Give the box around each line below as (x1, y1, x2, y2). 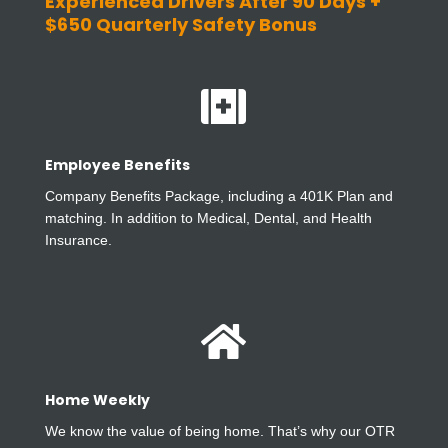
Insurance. (44, 232, 112, 249)
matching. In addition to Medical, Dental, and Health (44, 210, 372, 227)
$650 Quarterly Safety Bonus (44, 12, 317, 38)
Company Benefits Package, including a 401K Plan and (44, 188, 393, 205)
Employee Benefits (44, 155, 190, 176)
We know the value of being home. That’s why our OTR (44, 423, 395, 440)
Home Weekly (44, 390, 150, 411)
